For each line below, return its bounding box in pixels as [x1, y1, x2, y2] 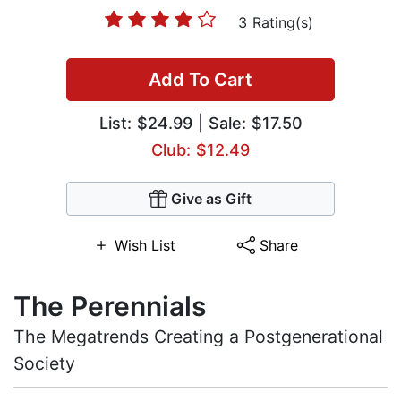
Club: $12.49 [151, 141, 250, 160]
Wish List [114, 236, 175, 255]
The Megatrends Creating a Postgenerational [13, 326, 383, 348]
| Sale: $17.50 [192, 114, 303, 133]
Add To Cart [149, 69, 252, 91]
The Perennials [13, 290, 206, 323]
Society [13, 353, 75, 375]
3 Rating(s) [238, 13, 313, 32]
